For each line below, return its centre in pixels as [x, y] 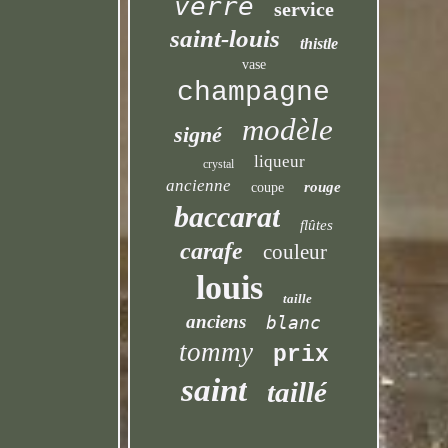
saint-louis [224, 38]
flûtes [317, 225]
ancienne [199, 185]
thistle [318, 43]
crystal [218, 164]
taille [297, 298]
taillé [296, 392]
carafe [212, 251]
